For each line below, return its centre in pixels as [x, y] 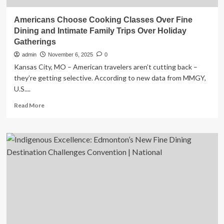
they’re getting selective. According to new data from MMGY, [110, 78]
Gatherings [35, 42]
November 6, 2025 [70, 54]
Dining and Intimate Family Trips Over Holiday [100, 31]
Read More [29, 105]
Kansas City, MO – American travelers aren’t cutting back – [105, 67]
